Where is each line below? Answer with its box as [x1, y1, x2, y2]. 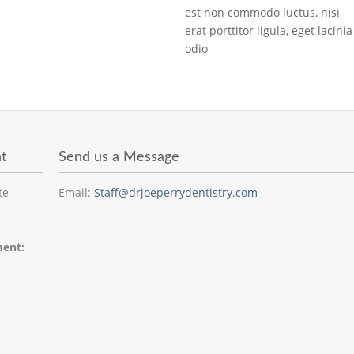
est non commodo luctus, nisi [185, 5, 340, 21]
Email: [58, 185, 94, 201]
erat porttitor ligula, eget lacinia [185, 23, 352, 39]
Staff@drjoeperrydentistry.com [93, 185, 258, 201]
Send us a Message [58, 150, 179, 165]
